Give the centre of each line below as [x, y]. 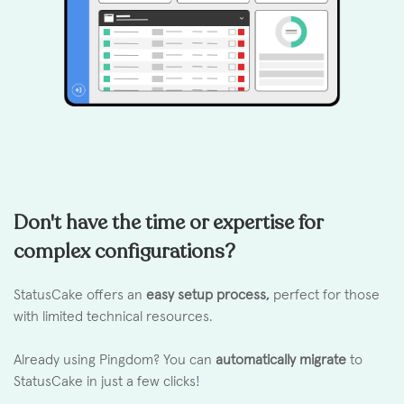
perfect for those [325, 295]
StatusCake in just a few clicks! [107, 382]
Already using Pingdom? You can [115, 360]
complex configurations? [124, 252]
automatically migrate [281, 360]
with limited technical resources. [113, 317]
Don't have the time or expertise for [168, 223]
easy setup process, [208, 295]
